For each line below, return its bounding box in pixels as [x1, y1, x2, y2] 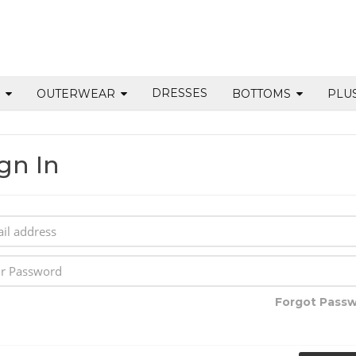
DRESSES [152, 86, 207, 100]
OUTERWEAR [37, 87, 118, 101]
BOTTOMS [232, 87, 294, 101]
